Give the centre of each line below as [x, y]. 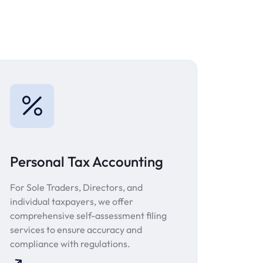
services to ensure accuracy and [76, 230]
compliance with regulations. [70, 244]
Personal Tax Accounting [87, 162]
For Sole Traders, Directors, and [76, 188]
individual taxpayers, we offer [72, 202]
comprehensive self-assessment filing [88, 216]
